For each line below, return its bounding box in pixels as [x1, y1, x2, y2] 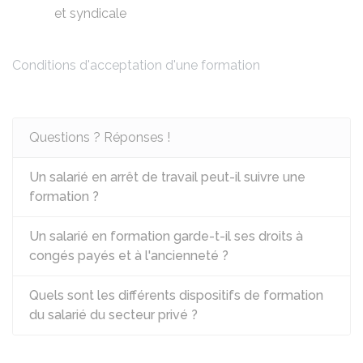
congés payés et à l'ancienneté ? [29, 248, 228, 263]
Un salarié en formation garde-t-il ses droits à [29, 228, 303, 244]
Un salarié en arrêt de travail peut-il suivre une [29, 169, 305, 185]
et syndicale [54, 6, 126, 21]
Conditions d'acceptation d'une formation [12, 58, 260, 73]
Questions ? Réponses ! [29, 130, 170, 145]
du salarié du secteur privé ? [29, 307, 198, 322]
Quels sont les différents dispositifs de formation [29, 288, 323, 303]
